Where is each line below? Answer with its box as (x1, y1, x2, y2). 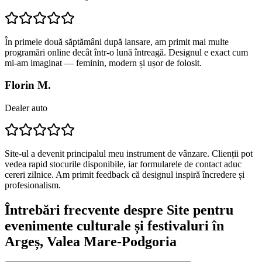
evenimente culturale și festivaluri (5, 218, 209, 233)
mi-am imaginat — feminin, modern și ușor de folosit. (5, 57, 202, 68)
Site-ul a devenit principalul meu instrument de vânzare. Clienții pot (5, 149, 253, 158)
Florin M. (5, 79, 51, 92)
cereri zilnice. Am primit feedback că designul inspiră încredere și (5, 170, 244, 180)
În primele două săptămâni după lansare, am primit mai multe (5, 36, 229, 47)
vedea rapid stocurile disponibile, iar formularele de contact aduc (5, 159, 242, 169)
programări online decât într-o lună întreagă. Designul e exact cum (5, 47, 248, 57)
